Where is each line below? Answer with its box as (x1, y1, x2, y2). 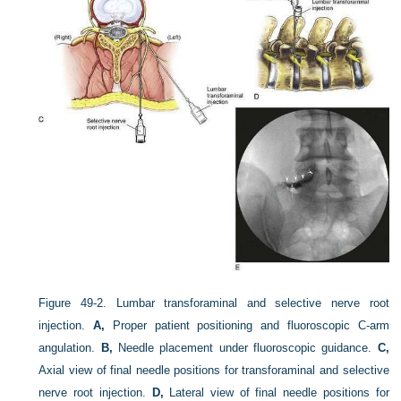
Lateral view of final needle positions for (163, 385, 389, 399)
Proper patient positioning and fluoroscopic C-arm (105, 318, 389, 332)
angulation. (38, 340, 101, 354)
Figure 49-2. (38, 295, 107, 310)
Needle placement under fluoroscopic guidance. (112, 340, 378, 354)
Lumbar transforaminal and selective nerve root (115, 295, 389, 310)
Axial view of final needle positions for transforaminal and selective (38, 363, 389, 377)
